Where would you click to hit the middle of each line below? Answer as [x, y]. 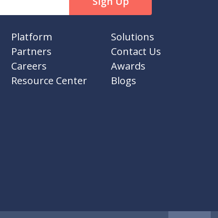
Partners [31, 51]
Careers [29, 66]
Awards [128, 66]
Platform [32, 36]
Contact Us [136, 51]
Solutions [133, 36]
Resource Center [49, 80]
